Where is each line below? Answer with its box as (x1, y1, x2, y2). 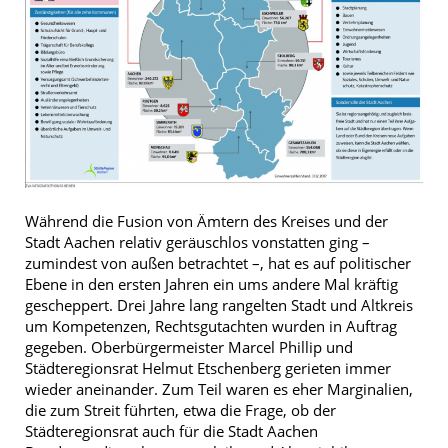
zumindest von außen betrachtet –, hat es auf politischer (25, 253, 411, 274)
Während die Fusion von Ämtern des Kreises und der (25, 211, 388, 232)
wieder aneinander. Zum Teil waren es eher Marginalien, (25, 379, 413, 400)
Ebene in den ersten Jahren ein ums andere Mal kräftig (25, 274, 398, 295)
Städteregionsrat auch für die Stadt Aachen (25, 421, 318, 442)
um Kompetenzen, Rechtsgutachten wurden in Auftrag (25, 316, 397, 337)
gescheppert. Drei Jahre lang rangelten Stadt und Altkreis (25, 295, 413, 316)
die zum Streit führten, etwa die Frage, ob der (25, 400, 336, 421)
